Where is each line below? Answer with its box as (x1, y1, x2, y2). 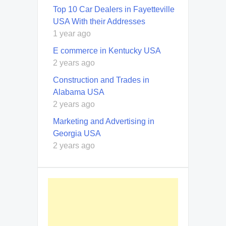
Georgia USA (53, 129, 101, 138)
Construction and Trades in (53, 75, 149, 84)
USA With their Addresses (53, 17, 145, 26)
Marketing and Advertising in (53, 117, 154, 126)
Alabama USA (53, 87, 104, 96)
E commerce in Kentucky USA (53, 46, 161, 55)
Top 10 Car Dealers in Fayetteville (53, 5, 175, 14)
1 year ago (53, 29, 91, 38)
